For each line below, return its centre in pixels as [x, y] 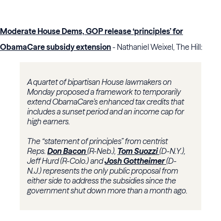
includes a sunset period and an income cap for [106, 112]
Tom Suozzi [138, 151]
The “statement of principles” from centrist [97, 141]
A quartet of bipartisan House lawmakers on [99, 82]
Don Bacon [67, 151]
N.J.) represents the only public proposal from [103, 171]
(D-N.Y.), [172, 151]
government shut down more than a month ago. [108, 191]
